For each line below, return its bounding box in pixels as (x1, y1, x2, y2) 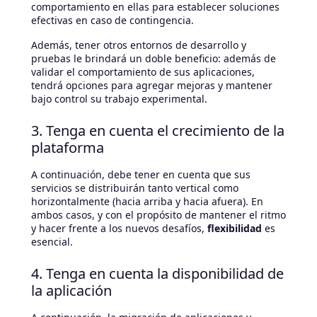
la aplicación (31, 280, 112, 300)
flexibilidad (207, 221, 262, 235)
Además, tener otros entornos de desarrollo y (31, 38, 246, 52)
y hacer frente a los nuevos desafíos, (31, 221, 207, 235)
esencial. (31, 234, 73, 248)
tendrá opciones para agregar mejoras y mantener (31, 78, 272, 92)
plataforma (31, 137, 104, 157)
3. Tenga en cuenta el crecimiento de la (31, 120, 284, 140)
